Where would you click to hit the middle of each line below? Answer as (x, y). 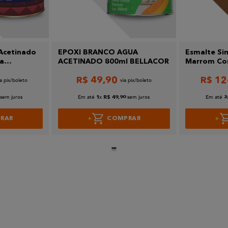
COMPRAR (124, 118)
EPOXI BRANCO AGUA (98, 53)
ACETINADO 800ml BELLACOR (113, 62)
